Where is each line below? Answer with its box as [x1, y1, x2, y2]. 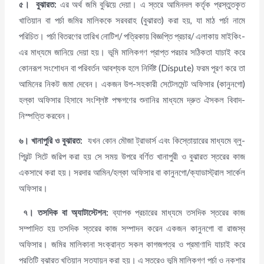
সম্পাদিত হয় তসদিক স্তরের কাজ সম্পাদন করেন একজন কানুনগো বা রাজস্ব [19, 223, 245, 234]
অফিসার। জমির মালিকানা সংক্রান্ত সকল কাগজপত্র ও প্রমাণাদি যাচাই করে [19, 239, 245, 250]
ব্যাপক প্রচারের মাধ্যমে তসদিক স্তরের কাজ [108, 207, 245, 218]
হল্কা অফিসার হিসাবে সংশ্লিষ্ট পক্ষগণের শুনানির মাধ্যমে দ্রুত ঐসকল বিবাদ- [19, 95, 245, 105]
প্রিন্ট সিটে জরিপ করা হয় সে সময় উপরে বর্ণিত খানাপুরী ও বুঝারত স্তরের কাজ [19, 151, 245, 161]
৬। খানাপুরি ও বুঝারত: [19, 135, 83, 146]
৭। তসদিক [23, 207, 58, 218]
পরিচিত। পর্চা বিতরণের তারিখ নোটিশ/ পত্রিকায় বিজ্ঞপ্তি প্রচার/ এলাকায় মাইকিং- [19, 31, 245, 42]
